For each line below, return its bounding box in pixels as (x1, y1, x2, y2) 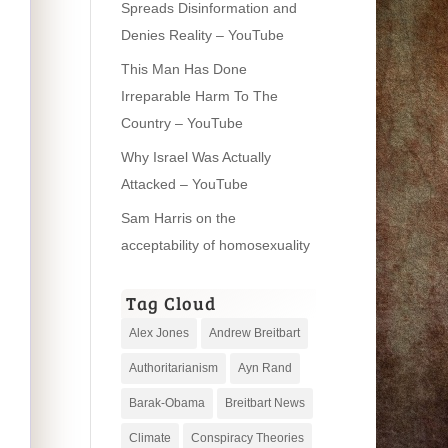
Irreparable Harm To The (120, 87, 278, 104)
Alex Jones (128, 325, 189, 340)
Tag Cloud (125, 290, 216, 315)
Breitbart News (224, 395, 305, 410)
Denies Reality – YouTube (120, 26, 284, 43)
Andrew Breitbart (208, 325, 300, 340)
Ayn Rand (237, 360, 292, 375)
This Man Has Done (120, 60, 247, 77)
